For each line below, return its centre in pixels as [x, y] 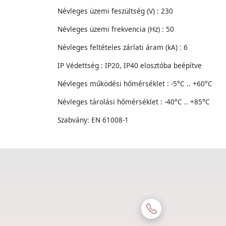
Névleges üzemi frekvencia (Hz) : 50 [116, 29]
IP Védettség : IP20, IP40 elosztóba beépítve [130, 65]
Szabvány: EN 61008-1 [93, 120]
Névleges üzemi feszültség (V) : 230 [115, 11]
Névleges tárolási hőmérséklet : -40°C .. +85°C [134, 102]
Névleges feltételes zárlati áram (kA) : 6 [123, 47]
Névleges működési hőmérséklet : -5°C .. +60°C [135, 83]
